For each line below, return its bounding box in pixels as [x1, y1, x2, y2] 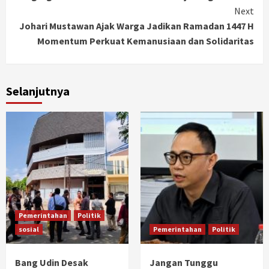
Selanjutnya [6, 83, 70, 98]
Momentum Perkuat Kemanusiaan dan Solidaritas [37, 35, 254, 47]
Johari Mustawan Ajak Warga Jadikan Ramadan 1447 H [19, 20, 254, 32]
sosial [19, 225, 39, 234]
